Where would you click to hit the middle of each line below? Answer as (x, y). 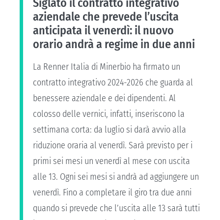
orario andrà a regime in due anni (114, 44)
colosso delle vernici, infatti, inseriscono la (109, 114)
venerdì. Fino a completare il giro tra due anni (112, 192)
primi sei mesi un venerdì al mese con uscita (111, 161)
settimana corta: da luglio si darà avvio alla (110, 129)
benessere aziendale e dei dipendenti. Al (104, 98)
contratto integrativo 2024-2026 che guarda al (113, 82)
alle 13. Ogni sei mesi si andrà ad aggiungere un (116, 177)
